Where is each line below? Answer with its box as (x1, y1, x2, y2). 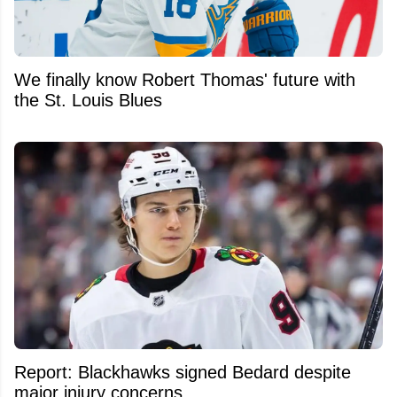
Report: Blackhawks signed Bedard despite (14, 362, 351, 382)
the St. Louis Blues (14, 90, 162, 110)
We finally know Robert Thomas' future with (14, 69, 355, 90)
